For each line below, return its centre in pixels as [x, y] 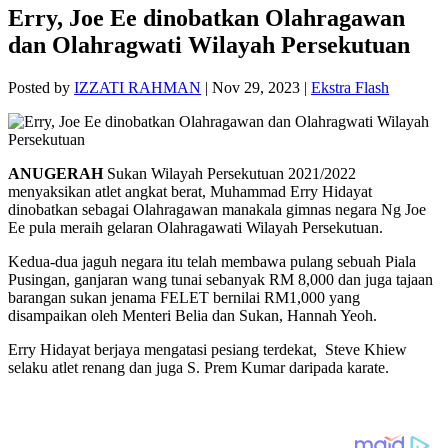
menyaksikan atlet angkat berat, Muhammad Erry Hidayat [190, 192]
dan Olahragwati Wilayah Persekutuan [209, 45]
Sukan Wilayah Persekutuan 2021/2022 [231, 174]
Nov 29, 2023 [256, 88]
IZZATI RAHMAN [137, 88]
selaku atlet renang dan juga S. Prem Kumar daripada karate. [198, 368]
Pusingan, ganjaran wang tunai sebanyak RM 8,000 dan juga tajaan [220, 280]
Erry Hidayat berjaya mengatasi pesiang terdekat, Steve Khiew [207, 350]
